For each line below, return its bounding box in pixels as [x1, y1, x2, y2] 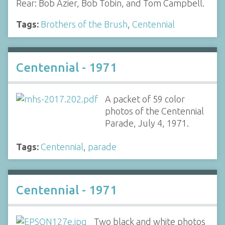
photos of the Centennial [104, 106, 204, 117]
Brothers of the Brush [41, 19, 128, 29]
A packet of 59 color [104, 94, 185, 104]
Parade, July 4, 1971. [104, 118, 189, 129]
